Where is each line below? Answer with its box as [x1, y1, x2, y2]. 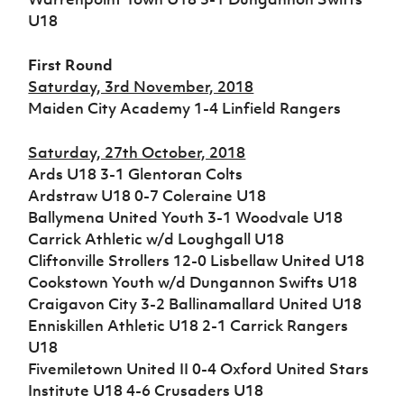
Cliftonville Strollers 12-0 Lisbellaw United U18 [28, 251, 365, 271]
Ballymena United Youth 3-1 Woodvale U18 [28, 207, 344, 227]
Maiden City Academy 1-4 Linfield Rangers [28, 98, 342, 118]
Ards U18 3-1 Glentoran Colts [28, 164, 243, 184]
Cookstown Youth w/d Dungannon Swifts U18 [28, 272, 358, 292]
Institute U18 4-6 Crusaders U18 [28, 381, 264, 400]
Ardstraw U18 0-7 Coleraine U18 [28, 186, 267, 206]
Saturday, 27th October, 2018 [28, 142, 246, 162]
